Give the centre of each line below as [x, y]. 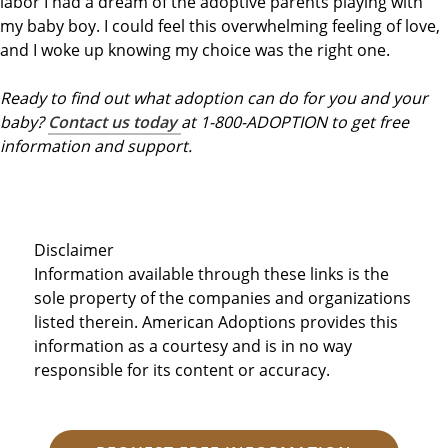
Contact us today [114, 121]
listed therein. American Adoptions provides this [215, 321]
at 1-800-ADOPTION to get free [295, 121]
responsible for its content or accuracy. [181, 369]
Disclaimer [73, 249]
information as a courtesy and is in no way [192, 345]
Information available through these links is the [211, 273]
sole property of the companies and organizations [222, 297]
